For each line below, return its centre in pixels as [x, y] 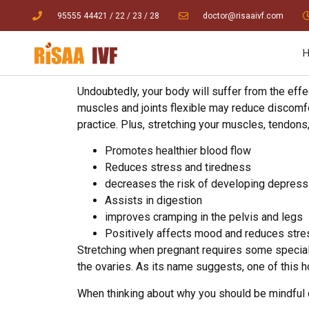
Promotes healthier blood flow [178, 151]
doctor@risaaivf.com [243, 16]
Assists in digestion [153, 201]
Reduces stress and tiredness [178, 168]
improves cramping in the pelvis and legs [204, 217]
